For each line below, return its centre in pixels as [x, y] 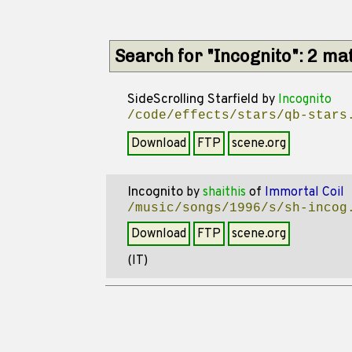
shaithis [224, 192]
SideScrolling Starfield [192, 100]
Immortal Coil [304, 192]
